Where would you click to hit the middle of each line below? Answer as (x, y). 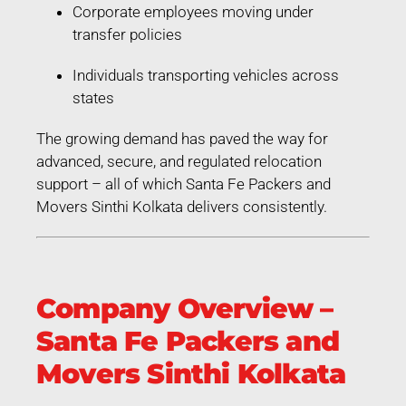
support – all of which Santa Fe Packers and (184, 184)
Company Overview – (185, 308)
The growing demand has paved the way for (182, 138)
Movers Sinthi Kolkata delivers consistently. (182, 206)
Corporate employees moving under (193, 11)
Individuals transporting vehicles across (206, 75)
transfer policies (127, 34)
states (93, 97)
